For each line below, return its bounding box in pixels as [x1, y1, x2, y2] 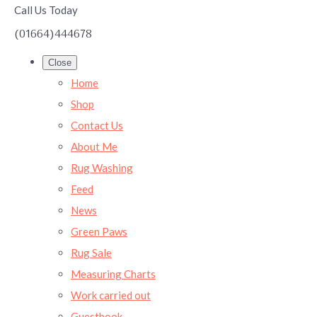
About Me [71, 139, 117, 153]
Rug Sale [71, 246, 112, 259]
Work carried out [71, 288, 151, 301]
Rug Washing [71, 161, 133, 174]
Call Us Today [14, 3, 78, 16]
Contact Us [71, 118, 123, 132]
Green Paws [71, 224, 127, 238]
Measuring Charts [71, 267, 156, 280]
